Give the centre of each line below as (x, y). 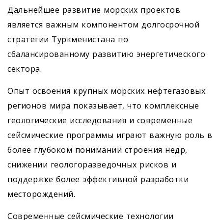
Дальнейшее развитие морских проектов (94, 10)
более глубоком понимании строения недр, (97, 150)
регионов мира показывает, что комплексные (103, 106)
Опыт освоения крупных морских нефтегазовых (106, 91)
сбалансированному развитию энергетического (106, 54)
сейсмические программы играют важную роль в (110, 135)
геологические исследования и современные (100, 120)
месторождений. (41, 194)
